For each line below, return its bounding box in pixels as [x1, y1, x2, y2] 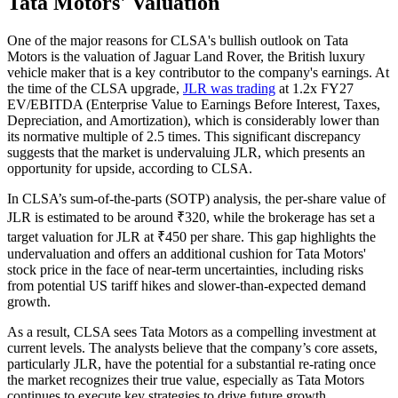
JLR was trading [183, 80, 275, 96]
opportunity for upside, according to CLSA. [7, 160, 252, 176]
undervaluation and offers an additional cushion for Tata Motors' [7, 245, 366, 261]
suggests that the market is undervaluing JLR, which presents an [7, 144, 365, 160]
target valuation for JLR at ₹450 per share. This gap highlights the [7, 228, 376, 244]
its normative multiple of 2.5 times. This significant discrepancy [7, 128, 361, 144]
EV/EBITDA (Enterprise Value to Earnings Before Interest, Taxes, [7, 96, 380, 112]
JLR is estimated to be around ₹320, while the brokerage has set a [7, 209, 375, 225]
